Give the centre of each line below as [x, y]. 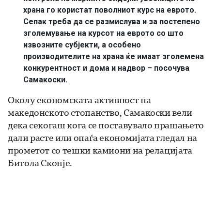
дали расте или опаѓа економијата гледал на [102, 137]
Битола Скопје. [40, 163]
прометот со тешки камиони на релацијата [100, 150]
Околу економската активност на [79, 100]
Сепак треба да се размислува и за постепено [112, 21]
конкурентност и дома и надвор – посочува [106, 68]
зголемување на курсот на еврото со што [103, 33]
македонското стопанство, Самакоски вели [100, 112]
